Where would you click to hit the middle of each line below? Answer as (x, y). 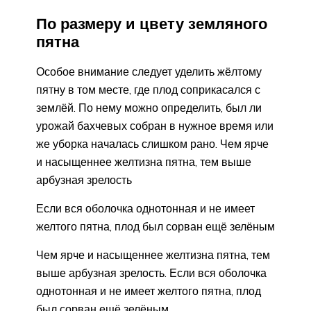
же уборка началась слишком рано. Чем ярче (152, 143)
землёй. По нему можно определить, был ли (149, 107)
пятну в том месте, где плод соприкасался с (148, 89)
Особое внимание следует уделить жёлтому (149, 71)
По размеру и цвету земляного (152, 24)
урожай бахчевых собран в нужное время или (155, 125)
